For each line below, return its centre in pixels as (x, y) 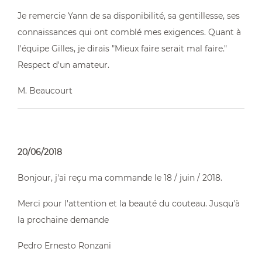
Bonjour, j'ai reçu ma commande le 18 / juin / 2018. (120, 178)
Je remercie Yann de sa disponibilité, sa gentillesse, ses (129, 16)
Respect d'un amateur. (63, 65)
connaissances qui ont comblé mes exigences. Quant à (129, 32)
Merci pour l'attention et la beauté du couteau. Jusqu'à (129, 204)
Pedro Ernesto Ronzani (64, 246)
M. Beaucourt (45, 91)
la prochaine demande (63, 220)
